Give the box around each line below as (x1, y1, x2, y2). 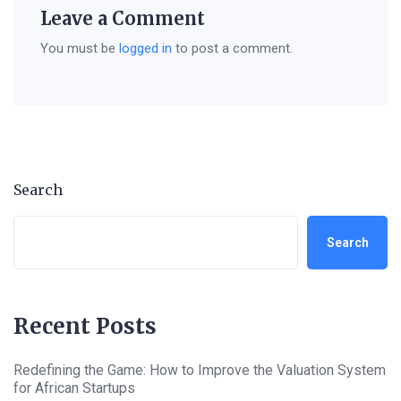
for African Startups (13, 380, 135, 397)
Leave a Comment (40, 7, 205, 30)
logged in (119, 40, 172, 57)
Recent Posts (13, 312, 157, 341)
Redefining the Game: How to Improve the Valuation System (13, 362, 386, 380)
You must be (40, 40, 119, 57)
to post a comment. (172, 40, 293, 57)
